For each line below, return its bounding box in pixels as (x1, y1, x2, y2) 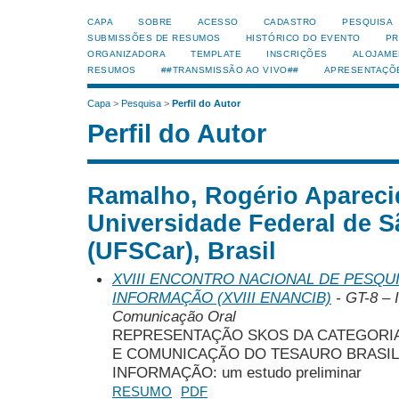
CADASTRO (263, 17, 317, 27)
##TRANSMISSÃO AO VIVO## (160, 65, 299, 75)
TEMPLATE (191, 49, 242, 59)
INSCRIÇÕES (266, 49, 328, 59)
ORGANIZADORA (87, 49, 167, 59)
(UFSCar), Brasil (87, 237, 276, 265)
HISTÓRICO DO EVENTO (245, 33, 361, 43)
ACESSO (197, 17, 239, 27)
